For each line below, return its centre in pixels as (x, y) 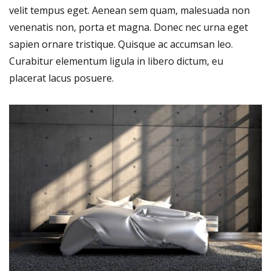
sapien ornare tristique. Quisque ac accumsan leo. (121, 44)
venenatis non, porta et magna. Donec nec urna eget (129, 27)
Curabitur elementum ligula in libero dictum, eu (116, 61)
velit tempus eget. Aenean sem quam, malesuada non (129, 10)
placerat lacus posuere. (61, 78)
